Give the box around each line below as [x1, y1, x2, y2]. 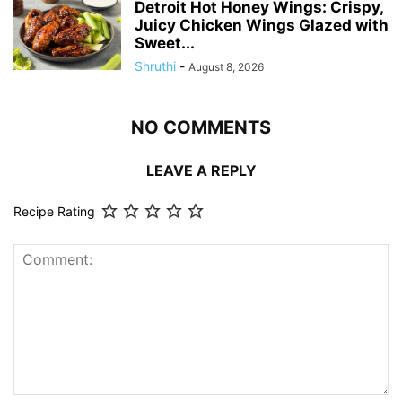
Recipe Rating [13, 204, 95, 220]
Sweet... [135, 34, 195, 53]
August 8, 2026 [188, 60, 264, 74]
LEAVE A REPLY [145, 162, 257, 180]
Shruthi [135, 58, 176, 74]
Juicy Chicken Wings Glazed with [135, 16, 389, 35]
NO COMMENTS [131, 117, 271, 139]
